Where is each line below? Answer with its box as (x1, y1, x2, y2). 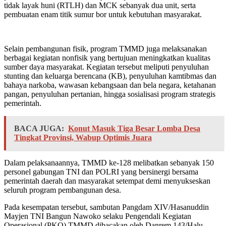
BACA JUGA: (14, 124, 64, 133)
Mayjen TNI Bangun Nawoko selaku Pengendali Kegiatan (4, 212, 191, 221)
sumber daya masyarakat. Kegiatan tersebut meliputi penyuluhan (4, 63, 209, 72)
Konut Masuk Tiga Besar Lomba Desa (68, 124, 200, 133)
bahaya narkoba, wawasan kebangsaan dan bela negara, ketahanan (4, 81, 216, 90)
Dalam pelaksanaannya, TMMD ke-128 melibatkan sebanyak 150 (4, 158, 214, 167)
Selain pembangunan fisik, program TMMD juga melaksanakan (4, 44, 207, 53)
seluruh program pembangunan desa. (4, 186, 121, 195)
